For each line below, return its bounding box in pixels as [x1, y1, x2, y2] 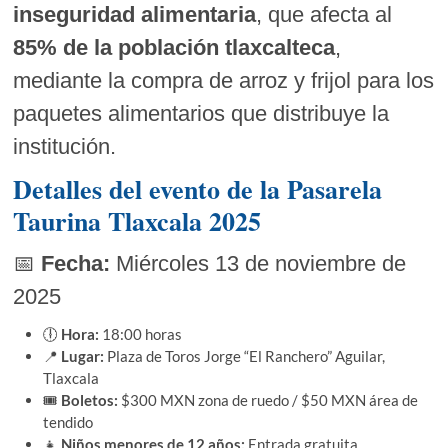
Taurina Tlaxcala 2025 [13, 201, 262, 240]
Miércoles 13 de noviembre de [110, 250, 407, 276]
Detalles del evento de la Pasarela [13, 169, 383, 208]
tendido [43, 412, 94, 431]
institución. [13, 133, 117, 159]
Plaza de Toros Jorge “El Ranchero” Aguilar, [104, 346, 386, 365]
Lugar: [61, 346, 105, 365]
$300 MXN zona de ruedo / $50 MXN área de [118, 390, 419, 409]
